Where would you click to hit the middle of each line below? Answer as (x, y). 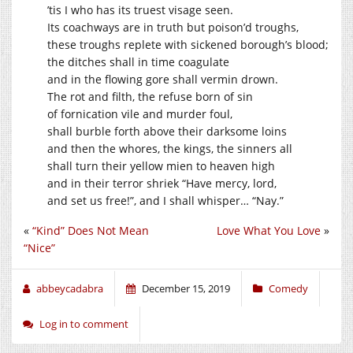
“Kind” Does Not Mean (91, 230)
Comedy (288, 288)
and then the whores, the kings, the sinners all (170, 148)
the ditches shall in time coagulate (138, 61)
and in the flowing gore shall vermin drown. (163, 79)
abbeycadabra (70, 288)
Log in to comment (84, 323)
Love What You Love (269, 230)
